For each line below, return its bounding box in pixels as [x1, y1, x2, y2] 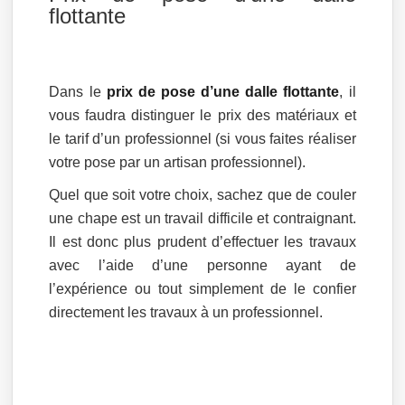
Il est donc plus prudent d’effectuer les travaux [49, 233, 356, 250]
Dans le [49, 83, 107, 99]
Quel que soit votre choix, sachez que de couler [49, 186, 356, 202]
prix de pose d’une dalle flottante [106, 83, 340, 99]
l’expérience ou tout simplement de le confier [49, 280, 356, 297]
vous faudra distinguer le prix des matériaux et [49, 107, 356, 123]
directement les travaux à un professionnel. [49, 304, 324, 320]
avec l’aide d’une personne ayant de [49, 257, 356, 273]
